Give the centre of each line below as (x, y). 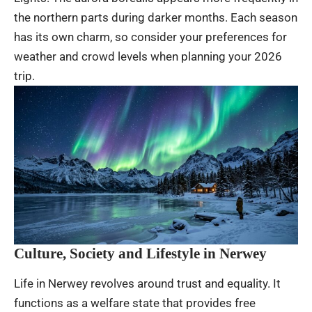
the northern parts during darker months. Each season (156, 17)
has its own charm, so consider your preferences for (150, 37)
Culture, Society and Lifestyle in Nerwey (140, 253)
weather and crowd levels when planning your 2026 (148, 56)
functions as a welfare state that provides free (135, 303)
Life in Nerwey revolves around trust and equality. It (147, 283)
